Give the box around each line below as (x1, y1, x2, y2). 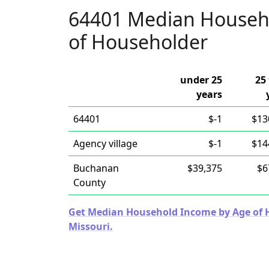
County (73, 176, 106, 189)
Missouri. (68, 220, 113, 233)
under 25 (180, 73, 222, 86)
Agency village (73, 137, 138, 150)
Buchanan (73, 162, 119, 175)
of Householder (68, 29, 208, 55)
